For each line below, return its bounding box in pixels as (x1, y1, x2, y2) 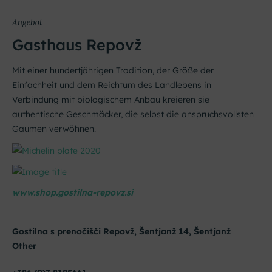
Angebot (12, 16, 42, 28)
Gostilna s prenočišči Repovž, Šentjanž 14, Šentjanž (12, 225, 231, 237)
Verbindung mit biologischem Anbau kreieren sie (12, 94, 209, 106)
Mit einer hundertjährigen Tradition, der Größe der (12, 65, 214, 76)
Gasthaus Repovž (12, 35, 142, 55)
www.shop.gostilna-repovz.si (12, 186, 133, 198)
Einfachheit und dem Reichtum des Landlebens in (12, 80, 211, 91)
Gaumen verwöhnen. (12, 123, 98, 135)
